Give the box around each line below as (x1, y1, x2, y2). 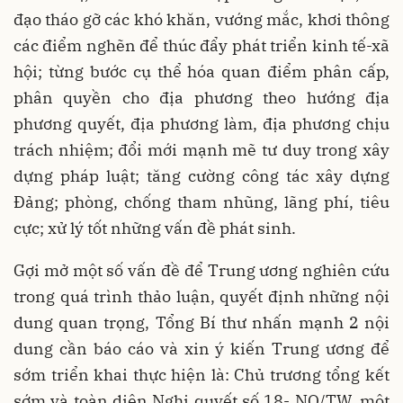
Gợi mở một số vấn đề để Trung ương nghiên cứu (13, 259, 390, 281)
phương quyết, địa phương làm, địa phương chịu (13, 112, 390, 134)
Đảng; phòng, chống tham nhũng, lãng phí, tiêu (13, 191, 390, 212)
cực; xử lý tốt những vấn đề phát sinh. (13, 217, 296, 238)
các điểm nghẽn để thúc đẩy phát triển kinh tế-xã (13, 34, 390, 56)
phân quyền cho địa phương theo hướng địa (13, 86, 390, 108)
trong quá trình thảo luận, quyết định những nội (13, 285, 390, 307)
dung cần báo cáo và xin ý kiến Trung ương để (13, 337, 390, 359)
